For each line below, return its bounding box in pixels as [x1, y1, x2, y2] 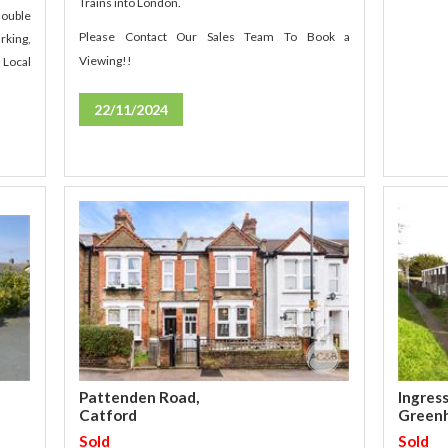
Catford [79, 406, 138, 425]
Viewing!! [79, 53, 133, 69]
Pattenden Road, [79, 388, 200, 407]
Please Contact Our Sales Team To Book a [79, 29, 351, 45]
